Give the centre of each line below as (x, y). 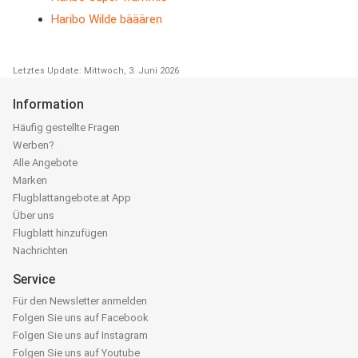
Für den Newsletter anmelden (80, 300)
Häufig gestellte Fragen (66, 127)
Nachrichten (40, 250)
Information (48, 104)
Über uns (34, 215)
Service (34, 279)
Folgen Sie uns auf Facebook (81, 317)
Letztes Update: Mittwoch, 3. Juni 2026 (96, 70)
